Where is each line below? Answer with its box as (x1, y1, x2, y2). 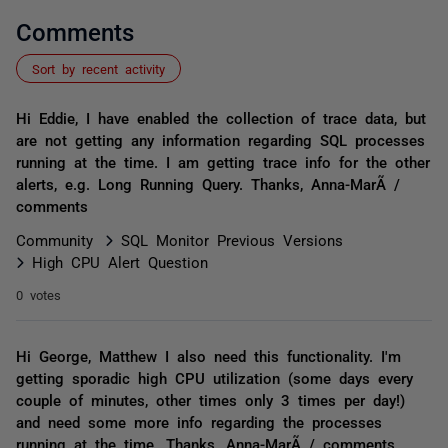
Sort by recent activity (32, 62, 165, 75)
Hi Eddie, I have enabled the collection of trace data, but (16, 110, 426, 125)
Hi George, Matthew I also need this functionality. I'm (16, 348, 401, 363)
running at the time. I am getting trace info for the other (16, 154, 430, 169)
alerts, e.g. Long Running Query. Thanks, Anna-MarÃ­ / (16, 176, 400, 191)
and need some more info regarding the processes (16, 414, 382, 429)
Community (16, 232, 93, 247)
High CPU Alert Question (32, 254, 208, 269)
